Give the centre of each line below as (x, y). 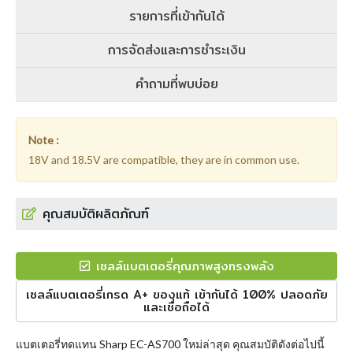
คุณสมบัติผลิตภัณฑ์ (96, 214)
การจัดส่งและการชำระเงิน (176, 50)
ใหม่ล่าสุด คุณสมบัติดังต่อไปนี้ (253, 344)
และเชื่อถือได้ (176, 307)
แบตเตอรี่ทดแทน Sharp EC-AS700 (98, 344)
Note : (44, 140)
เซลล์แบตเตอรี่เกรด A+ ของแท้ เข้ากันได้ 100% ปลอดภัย (176, 294)
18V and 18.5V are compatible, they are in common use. (164, 160)
